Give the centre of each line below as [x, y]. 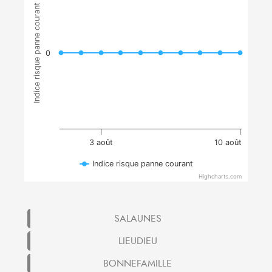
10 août [228, 142]
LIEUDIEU [138, 241]
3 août [101, 142]
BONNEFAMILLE [138, 263]
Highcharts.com [220, 176]
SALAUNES [138, 218]
